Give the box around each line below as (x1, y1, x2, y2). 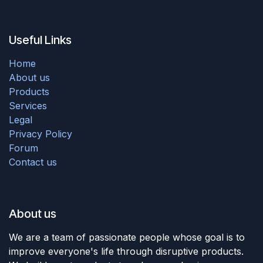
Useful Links (9, 32, 72, 47)
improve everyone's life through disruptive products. (9, 245, 244, 257)
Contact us (9, 156, 57, 168)
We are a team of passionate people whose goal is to (9, 231, 245, 243)
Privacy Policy (9, 127, 72, 140)
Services (9, 99, 47, 112)
